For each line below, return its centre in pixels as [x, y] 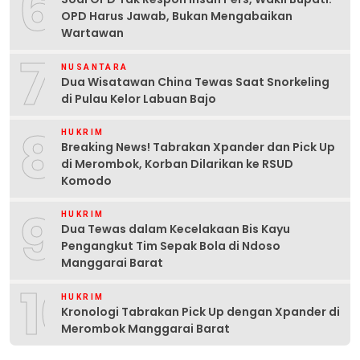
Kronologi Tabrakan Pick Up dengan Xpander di [200, 311]
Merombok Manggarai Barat [145, 328]
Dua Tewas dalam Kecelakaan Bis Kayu [176, 229]
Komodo [86, 181]
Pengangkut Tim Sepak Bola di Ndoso [171, 246]
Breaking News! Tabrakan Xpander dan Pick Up [198, 147]
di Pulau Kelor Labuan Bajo [139, 98]
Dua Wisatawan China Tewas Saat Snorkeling [195, 82]
